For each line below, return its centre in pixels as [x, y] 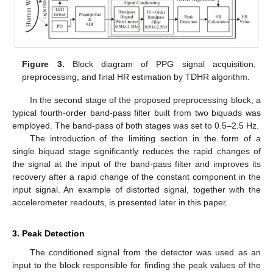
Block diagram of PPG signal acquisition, [160, 64]
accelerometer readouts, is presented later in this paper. [120, 203]
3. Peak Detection [48, 234]
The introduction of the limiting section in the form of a [145, 139]
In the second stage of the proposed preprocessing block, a [145, 100]
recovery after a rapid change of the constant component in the [136, 177]
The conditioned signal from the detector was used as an [145, 253]
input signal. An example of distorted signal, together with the [136, 190]
